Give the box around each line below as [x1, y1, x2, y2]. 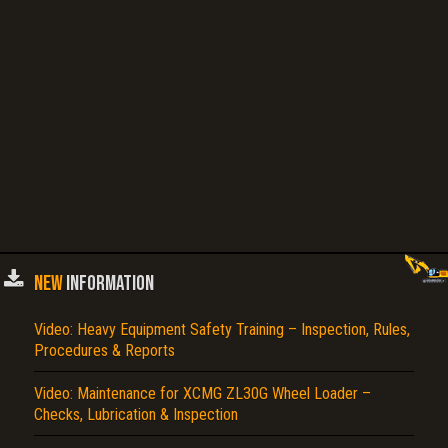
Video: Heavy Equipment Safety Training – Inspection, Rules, [34, 320, 410, 340]
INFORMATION [63, 271, 154, 297]
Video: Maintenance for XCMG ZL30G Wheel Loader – [34, 384, 371, 404]
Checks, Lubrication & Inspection [34, 405, 238, 425]
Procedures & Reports [34, 341, 175, 361]
